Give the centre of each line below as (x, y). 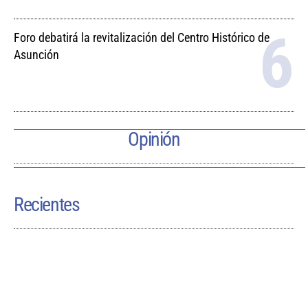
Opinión (154, 139)
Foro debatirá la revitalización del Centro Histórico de (142, 37)
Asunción (39, 54)
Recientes (47, 204)
